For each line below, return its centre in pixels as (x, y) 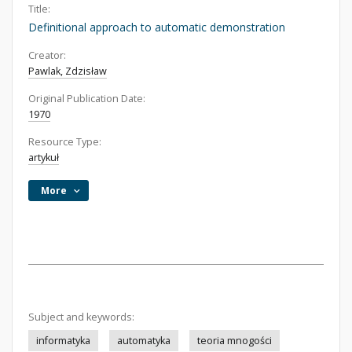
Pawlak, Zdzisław (68, 71)
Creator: (47, 55)
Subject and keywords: (81, 317)
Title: (39, 9)
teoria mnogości (235, 341)
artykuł (44, 158)
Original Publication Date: (87, 99)
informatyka (63, 341)
